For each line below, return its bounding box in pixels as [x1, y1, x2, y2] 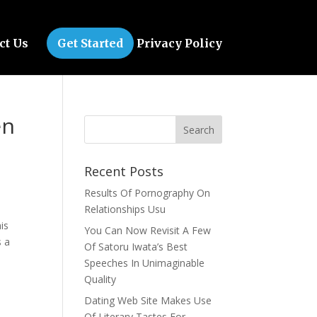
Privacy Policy [136, 36, 222, 50]
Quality [84, 272, 117, 286]
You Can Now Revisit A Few [84, 224, 212, 237]
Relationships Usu [84, 202, 166, 216]
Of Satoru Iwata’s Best [84, 240, 188, 253]
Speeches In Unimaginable [84, 256, 205, 270]
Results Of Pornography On [84, 186, 211, 200]
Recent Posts [84, 163, 164, 180]
